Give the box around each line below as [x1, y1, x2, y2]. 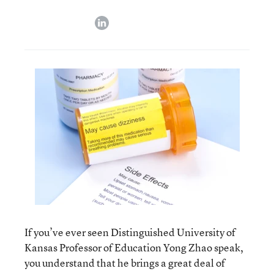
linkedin [108, 13, 142, 27]
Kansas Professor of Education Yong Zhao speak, [24, 240, 243, 254]
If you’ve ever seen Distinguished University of [24, 225, 235, 239]
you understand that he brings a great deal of [24, 256, 225, 270]
